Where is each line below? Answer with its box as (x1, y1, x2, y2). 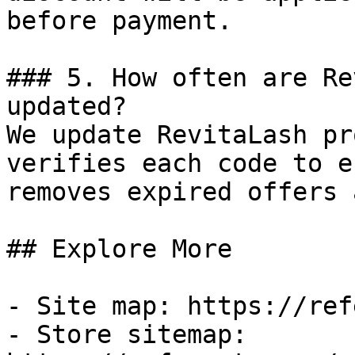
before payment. (6, 6, 232, 35)
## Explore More (6, 235, 232, 263)
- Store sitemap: (6, 320, 247, 349)
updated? (6, 92, 127, 120)
